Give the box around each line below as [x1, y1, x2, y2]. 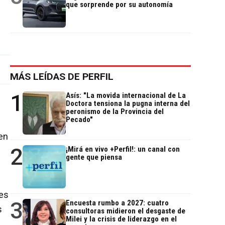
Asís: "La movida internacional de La [66, 91, 186, 100]
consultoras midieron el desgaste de [66, 206, 185, 216]
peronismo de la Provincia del [66, 107, 164, 117]
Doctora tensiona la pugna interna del [66, 99, 190, 108]
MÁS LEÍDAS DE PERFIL [10, 71, 114, 83]
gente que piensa [66, 153, 122, 162]
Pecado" [66, 115, 93, 125]
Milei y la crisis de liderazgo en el [66, 214, 177, 224]
